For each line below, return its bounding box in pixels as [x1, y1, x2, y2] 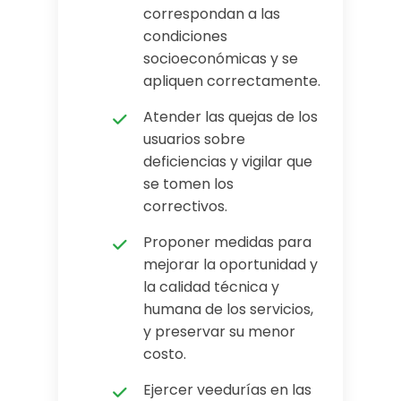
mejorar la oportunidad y [143, 254, 318, 275]
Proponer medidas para [143, 232, 311, 252]
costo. [143, 344, 186, 364]
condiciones [143, 26, 227, 47]
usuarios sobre [143, 129, 245, 149]
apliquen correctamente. [143, 71, 320, 91]
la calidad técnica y [143, 277, 279, 297]
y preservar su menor [143, 321, 295, 342]
